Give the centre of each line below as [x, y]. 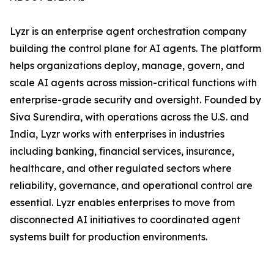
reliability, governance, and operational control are [131, 185]
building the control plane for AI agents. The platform [135, 48]
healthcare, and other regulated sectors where [121, 168]
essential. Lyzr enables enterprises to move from [122, 202]
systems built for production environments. [109, 237]
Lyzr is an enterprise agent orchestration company [128, 31]
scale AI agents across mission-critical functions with [133, 83]
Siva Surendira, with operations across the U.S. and [129, 117]
